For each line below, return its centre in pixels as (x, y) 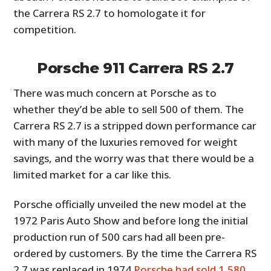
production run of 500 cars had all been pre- (119, 237)
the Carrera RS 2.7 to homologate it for (110, 13)
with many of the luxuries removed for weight (126, 142)
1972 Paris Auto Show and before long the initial (131, 220)
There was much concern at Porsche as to (115, 93)
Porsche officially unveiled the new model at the (130, 204)
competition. (45, 29)
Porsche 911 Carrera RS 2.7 (135, 68)
